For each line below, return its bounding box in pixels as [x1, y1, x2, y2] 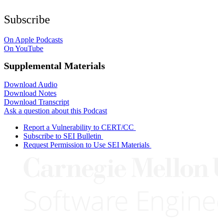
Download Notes [4, 89, 56, 97]
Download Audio [4, 80, 57, 89]
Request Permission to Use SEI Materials [23, 140, 149, 149]
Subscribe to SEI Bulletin [23, 131, 101, 140]
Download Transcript [4, 97, 69, 106]
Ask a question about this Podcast [4, 106, 107, 115]
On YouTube [4, 44, 43, 53]
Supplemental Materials [4, 60, 105, 71]
